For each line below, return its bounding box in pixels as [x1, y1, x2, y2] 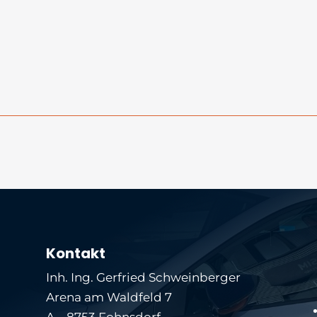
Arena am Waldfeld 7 [45, 289, 172, 304]
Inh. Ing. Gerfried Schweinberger [45, 270, 241, 284]
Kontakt [45, 243, 105, 263]
